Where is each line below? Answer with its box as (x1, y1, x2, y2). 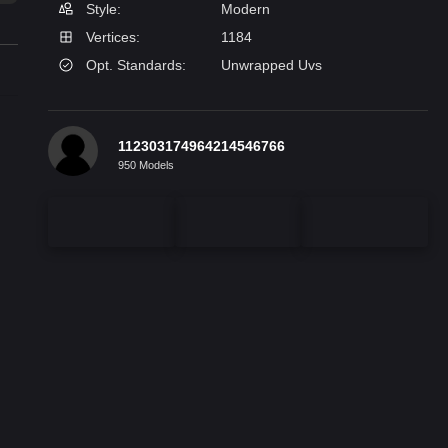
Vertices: (82, 29, 140, 45)
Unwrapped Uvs (221, 57, 322, 73)
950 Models (118, 158, 174, 171)
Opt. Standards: (82, 57, 186, 73)
